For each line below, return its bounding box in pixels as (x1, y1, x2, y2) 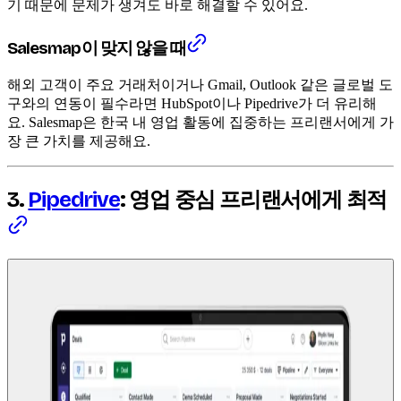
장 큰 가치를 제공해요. (7, 133, 150, 149)
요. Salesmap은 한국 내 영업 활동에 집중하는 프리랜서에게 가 (7, 115, 394, 131)
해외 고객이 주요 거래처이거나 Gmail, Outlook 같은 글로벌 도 (7, 77, 393, 93)
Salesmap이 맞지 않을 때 (7, 38, 187, 58)
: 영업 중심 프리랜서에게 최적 (119, 187, 388, 213)
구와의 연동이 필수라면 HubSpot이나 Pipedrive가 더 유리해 (7, 96, 377, 112)
